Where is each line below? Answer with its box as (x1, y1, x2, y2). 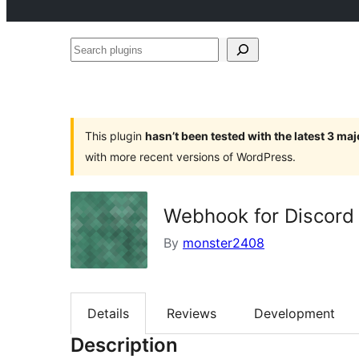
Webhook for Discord (163, 204, 354, 228)
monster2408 (183, 235, 264, 251)
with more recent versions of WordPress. (85, 150, 296, 163)
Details (87, 305, 129, 322)
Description (71, 333, 178, 357)
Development (254, 305, 335, 322)
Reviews (167, 305, 216, 322)
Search (70, 41, 111, 57)
